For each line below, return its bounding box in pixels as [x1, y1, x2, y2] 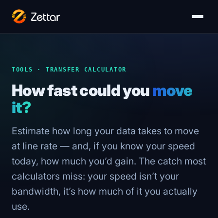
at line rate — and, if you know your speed [12, 140, 195, 152]
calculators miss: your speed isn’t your [12, 170, 179, 182]
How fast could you [12, 81, 152, 100]
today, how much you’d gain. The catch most [12, 155, 206, 167]
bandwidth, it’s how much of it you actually [12, 185, 198, 197]
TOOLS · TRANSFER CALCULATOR [12, 66, 127, 73]
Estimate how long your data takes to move [12, 125, 199, 137]
